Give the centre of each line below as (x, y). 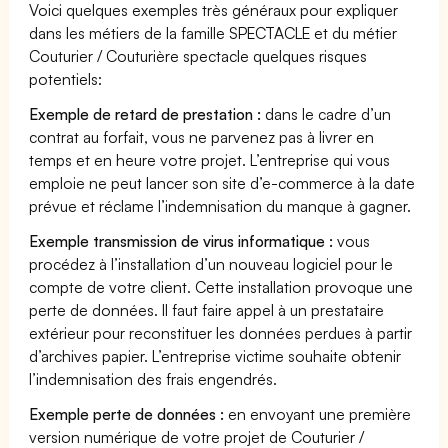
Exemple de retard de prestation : (145, 113)
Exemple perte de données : (127, 413)
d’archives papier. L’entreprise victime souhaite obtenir (215, 355)
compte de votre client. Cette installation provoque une (221, 286)
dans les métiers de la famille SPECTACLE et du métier (213, 32)
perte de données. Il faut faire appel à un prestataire (207, 309)
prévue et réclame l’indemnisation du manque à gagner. (220, 205)
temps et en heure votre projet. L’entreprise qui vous (210, 159)
